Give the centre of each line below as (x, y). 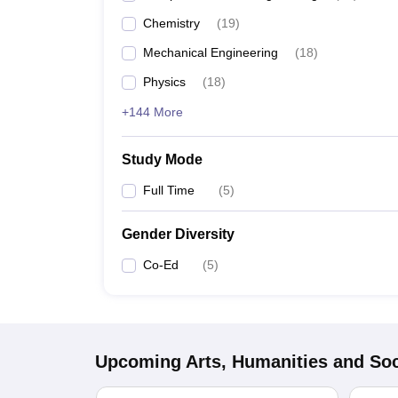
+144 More (152, 112)
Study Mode (162, 159)
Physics (164, 82)
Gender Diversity (178, 234)
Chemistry (171, 23)
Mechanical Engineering (211, 52)
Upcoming (138, 362)
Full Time (169, 190)
